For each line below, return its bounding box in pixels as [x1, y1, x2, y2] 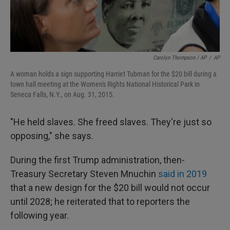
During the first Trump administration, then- [10, 155, 185, 165]
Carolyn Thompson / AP [153, 54, 206, 61]
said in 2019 [158, 168, 207, 179]
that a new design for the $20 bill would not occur [10, 182, 210, 193]
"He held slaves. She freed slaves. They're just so [10, 117, 212, 127]
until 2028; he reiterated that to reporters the [10, 196, 190, 207]
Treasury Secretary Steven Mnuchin [10, 168, 158, 179]
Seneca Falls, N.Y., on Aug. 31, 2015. [10, 90, 114, 99]
